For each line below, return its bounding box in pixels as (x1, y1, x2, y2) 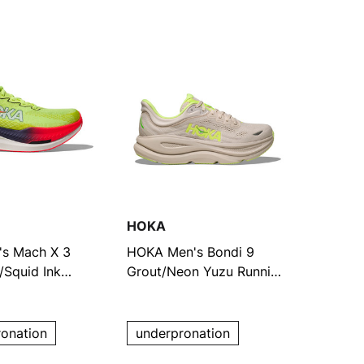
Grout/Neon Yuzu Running (126, 262, 286, 279)
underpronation (135, 325, 230, 342)
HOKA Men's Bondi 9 (126, 243, 254, 260)
